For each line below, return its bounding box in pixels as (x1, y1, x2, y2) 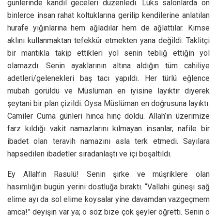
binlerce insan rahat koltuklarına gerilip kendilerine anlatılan (7, 10, 210, 20)
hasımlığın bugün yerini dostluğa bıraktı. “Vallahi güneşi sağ (7, 182, 210, 191)
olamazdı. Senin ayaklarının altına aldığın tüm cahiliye (7, 61, 210, 70)
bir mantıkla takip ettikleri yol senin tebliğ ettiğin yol (7, 48, 210, 58)
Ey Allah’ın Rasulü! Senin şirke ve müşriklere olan (7, 169, 210, 179)
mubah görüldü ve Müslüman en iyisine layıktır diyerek (7, 86, 210, 95)
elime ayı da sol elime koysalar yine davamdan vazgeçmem (7, 194, 210, 204)
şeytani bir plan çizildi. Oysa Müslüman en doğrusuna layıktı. (7, 98, 210, 108)
